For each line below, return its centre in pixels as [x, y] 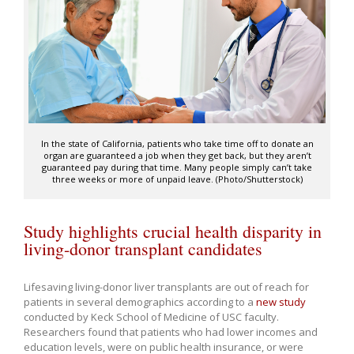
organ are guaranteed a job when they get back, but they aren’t [177, 156]
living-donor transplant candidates [143, 249]
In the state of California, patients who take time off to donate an [177, 144]
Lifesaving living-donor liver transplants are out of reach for [166, 287]
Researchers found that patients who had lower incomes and [171, 332]
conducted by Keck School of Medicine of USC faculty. [151, 317]
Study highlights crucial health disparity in [173, 232]
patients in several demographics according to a [140, 302]
